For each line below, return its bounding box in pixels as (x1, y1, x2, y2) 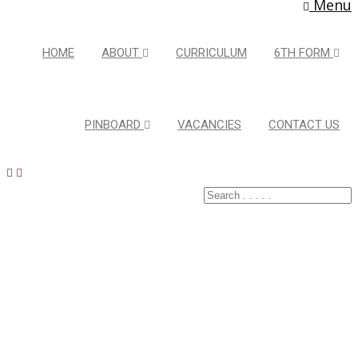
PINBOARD (85, 117, 144, 132)
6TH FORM (274, 46, 333, 60)
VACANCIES (177, 117, 241, 132)
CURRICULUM (176, 46, 247, 60)
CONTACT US (268, 117, 340, 132)
